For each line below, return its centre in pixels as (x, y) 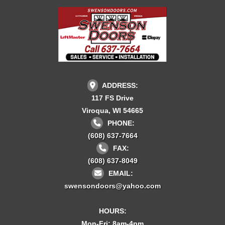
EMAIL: (120, 173)
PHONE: (120, 123)
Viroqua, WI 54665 (113, 110)
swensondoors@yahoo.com (113, 186)
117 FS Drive (113, 98)
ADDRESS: (119, 85)
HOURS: (113, 211)
